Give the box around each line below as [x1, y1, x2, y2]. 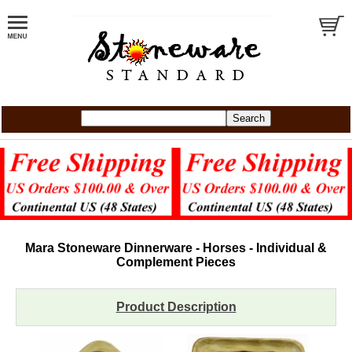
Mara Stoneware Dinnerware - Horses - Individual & [25, 241, 327, 255]
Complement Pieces [116, 255, 236, 269]
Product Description [115, 300, 236, 314]
